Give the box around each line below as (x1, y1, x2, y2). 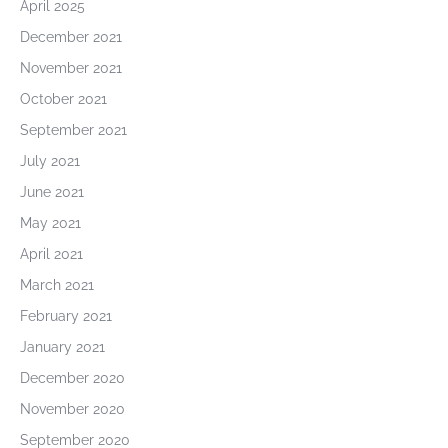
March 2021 (20, 277, 94, 293)
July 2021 (20, 153, 80, 169)
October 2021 (20, 91, 107, 107)
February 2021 (20, 308, 112, 324)
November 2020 (20, 401, 125, 417)
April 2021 (20, 246, 83, 262)
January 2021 (20, 339, 105, 355)
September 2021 (20, 122, 127, 138)
